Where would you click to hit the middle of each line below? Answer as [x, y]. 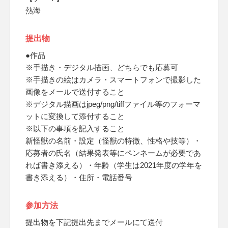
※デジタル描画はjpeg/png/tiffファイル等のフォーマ [113, 104]
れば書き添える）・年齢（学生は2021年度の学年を [114, 165]
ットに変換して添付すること [75, 116]
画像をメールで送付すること [75, 92]
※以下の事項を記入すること [75, 129]
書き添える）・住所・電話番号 [79, 177]
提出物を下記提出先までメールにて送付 [94, 222]
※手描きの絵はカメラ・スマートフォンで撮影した [113, 80]
